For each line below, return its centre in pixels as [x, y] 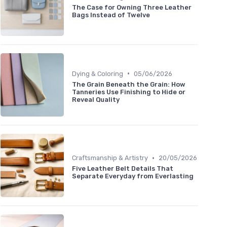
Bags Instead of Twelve [111, 15]
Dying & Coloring [98, 73]
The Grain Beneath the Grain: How [129, 84]
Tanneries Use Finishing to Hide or [129, 92]
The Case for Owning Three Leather [132, 8]
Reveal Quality [96, 99]
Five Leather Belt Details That [123, 169]
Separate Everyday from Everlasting [133, 176]
